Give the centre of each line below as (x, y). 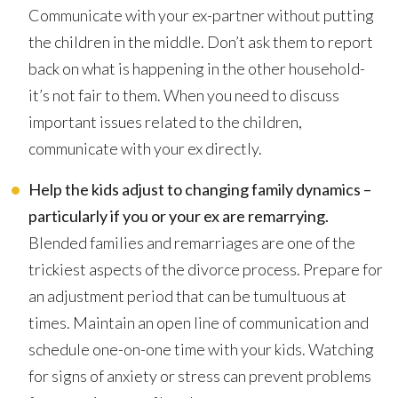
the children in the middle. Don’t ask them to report (201, 42)
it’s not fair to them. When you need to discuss (184, 95)
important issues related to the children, (165, 122)
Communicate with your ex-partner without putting (201, 15)
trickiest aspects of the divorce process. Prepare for (206, 269)
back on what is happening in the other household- (197, 68)
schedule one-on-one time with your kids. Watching (201, 349)
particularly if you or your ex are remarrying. (179, 216)
